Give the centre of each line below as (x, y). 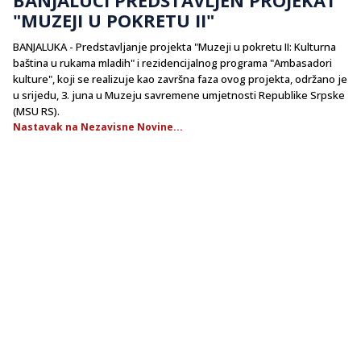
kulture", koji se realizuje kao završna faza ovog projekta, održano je (180, 79)
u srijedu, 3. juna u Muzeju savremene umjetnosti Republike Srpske (179, 95)
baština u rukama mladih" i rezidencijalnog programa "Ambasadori (172, 62)
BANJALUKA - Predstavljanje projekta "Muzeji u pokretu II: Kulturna (174, 46)
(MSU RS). (36, 111)
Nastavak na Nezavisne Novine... (98, 127)
